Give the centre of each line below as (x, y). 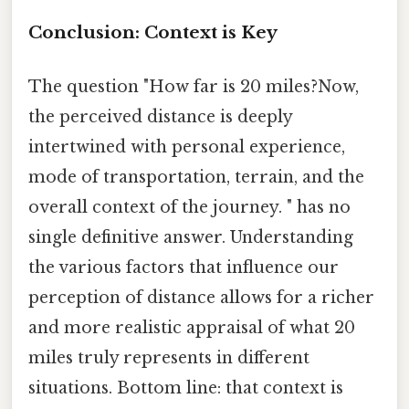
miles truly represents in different (169, 357)
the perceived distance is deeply (160, 116)
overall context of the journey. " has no (189, 207)
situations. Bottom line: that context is (186, 388)
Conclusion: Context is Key (153, 32)
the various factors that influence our (184, 267)
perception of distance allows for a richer (201, 297)
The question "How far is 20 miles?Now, (194, 86)
